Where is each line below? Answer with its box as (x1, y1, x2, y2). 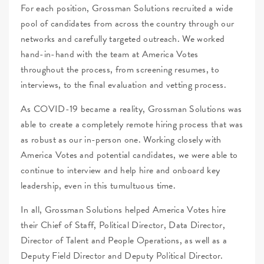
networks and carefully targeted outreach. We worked (21, 31, 225, 46)
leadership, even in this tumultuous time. (21, 178, 176, 193)
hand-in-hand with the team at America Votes (21, 47, 199, 61)
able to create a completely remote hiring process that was (21, 117, 243, 131)
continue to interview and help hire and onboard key (21, 163, 220, 177)
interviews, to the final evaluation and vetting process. (21, 77, 226, 92)
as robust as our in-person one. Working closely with (21, 132, 222, 147)
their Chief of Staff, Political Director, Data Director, (21, 217, 225, 232)
